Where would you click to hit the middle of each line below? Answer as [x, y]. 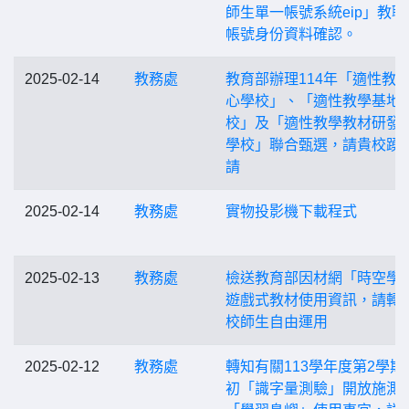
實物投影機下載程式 [291, 211]
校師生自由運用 [277, 322]
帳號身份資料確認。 [291, 34]
